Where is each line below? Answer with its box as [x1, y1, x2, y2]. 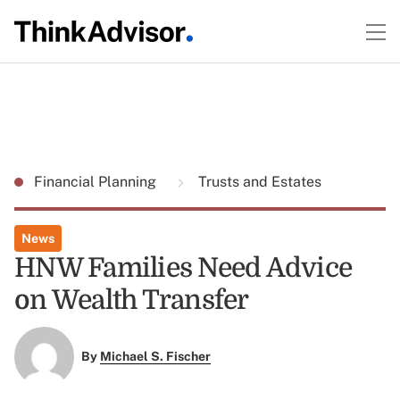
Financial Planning [34, 173, 160, 190]
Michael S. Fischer [99, 349, 211, 364]
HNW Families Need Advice [14, 253, 352, 283]
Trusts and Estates [195, 173, 321, 190]
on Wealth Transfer [14, 285, 249, 315]
